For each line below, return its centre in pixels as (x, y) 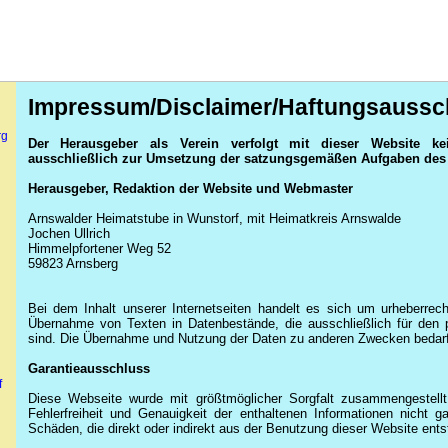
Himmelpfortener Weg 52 (99, 248)
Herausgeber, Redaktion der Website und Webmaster (190, 188)
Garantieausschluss (88, 368)
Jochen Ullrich (68, 233)
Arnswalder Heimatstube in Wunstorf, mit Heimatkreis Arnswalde (214, 218)
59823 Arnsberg (72, 263)
